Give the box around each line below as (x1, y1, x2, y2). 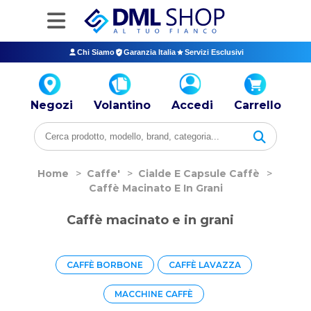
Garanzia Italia (123, 48, 176, 56)
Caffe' (87, 167, 120, 180)
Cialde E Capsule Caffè (138, 167, 260, 180)
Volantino (93, 99, 151, 112)
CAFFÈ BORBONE (67, 260, 143, 270)
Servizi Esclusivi (184, 48, 244, 56)
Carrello (233, 99, 281, 112)
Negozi (30, 99, 73, 112)
